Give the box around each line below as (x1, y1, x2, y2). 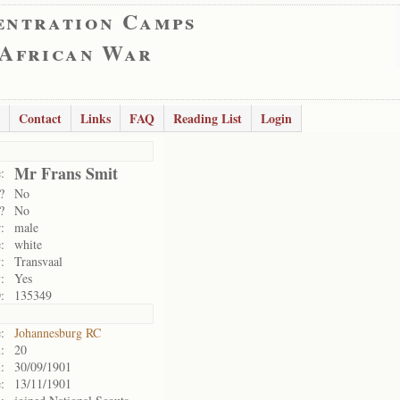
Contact (19, 109, 62, 128)
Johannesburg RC (14, 324, 101, 341)
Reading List (173, 109, 242, 128)
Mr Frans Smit (14, 162, 118, 185)
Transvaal (14, 253, 62, 270)
